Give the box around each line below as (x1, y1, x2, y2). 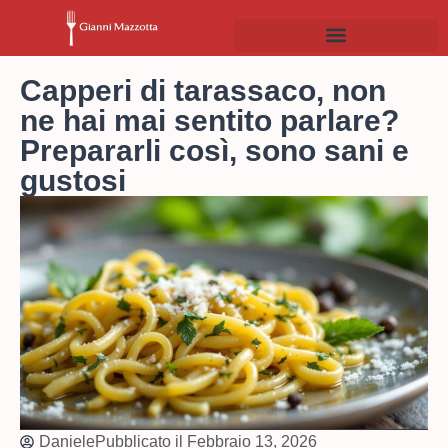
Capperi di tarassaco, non (20, 73, 386, 107)
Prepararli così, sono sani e (20, 133, 409, 167)
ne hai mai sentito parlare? (20, 103, 399, 137)
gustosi (20, 163, 126, 197)
